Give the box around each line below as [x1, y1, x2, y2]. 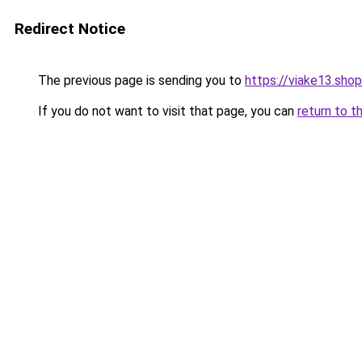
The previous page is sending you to [35, 73, 245, 88]
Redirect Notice [15, 19, 125, 38]
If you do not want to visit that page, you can [35, 103, 297, 119]
